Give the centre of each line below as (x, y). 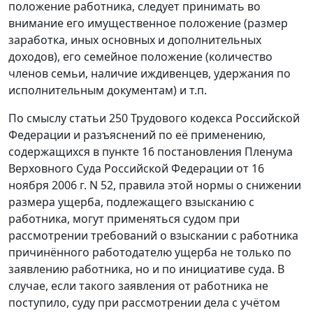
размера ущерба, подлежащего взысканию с (131, 202)
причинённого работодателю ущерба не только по (150, 253)
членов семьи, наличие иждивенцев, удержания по (150, 74)
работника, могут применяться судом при (124, 219)
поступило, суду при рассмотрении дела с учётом (144, 303)
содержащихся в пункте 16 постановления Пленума (151, 152)
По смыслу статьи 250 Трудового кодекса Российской (154, 118)
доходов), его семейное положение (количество (140, 57)
